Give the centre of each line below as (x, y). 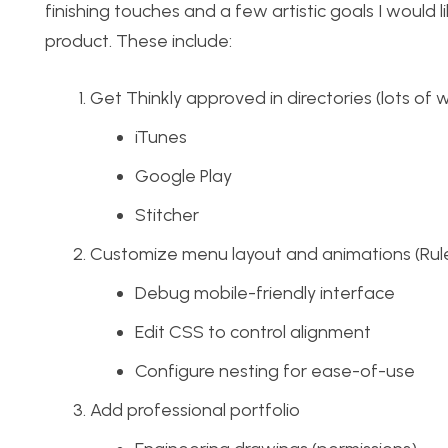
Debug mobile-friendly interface (265, 293)
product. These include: (138, 41)
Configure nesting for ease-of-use (275, 371)
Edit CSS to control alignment (253, 332)
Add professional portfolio (195, 410)
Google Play (183, 176)
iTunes (161, 137)
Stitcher (167, 215)
